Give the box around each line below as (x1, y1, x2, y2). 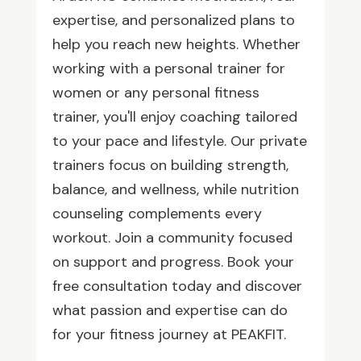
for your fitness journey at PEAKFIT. (52, 324, 286, 344)
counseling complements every (52, 203, 262, 223)
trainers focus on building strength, (52, 155, 288, 175)
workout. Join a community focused (52, 227, 293, 247)
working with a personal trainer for (52, 58, 285, 78)
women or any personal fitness (52, 82, 259, 102)
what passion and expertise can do (52, 300, 288, 320)
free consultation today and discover (52, 276, 302, 296)
